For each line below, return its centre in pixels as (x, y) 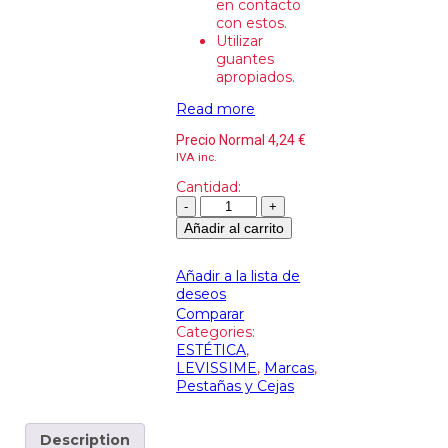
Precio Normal (222, 140)
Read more (216, 109)
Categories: (216, 331)
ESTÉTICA (211, 349)
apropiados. (256, 77)
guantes (245, 59)
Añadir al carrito (234, 228)
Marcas (289, 367)
